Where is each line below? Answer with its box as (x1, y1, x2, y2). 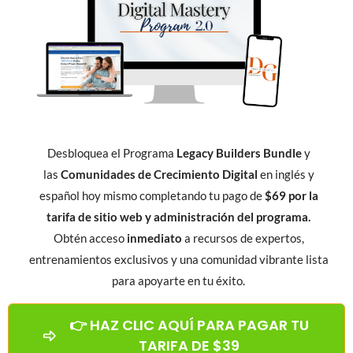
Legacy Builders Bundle (176, 146, 302, 161)
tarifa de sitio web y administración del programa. (46, 210, 310, 225)
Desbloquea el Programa (46, 146, 176, 161)
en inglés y (257, 167, 314, 182)
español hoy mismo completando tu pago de (39, 188, 265, 203)
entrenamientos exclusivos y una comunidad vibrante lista (28, 252, 329, 267)
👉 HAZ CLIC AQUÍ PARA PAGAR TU (69, 315, 309, 336)
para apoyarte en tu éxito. (112, 273, 245, 288)
